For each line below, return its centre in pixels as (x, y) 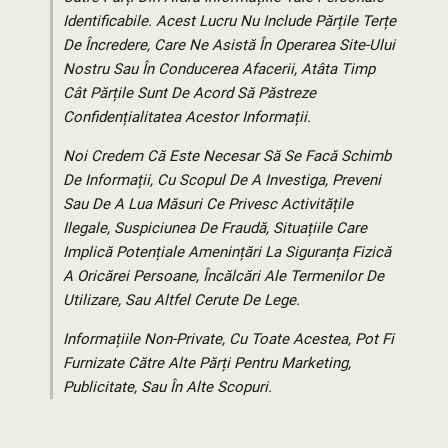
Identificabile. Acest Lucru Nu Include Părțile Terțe (229, 21)
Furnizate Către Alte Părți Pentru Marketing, (207, 363)
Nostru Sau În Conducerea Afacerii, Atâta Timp (219, 69)
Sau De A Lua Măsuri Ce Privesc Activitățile (208, 204)
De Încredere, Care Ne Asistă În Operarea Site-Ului (229, 45)
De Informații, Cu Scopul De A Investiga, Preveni (222, 180)
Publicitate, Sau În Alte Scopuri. (167, 387)
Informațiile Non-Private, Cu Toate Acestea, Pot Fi (228, 339)
